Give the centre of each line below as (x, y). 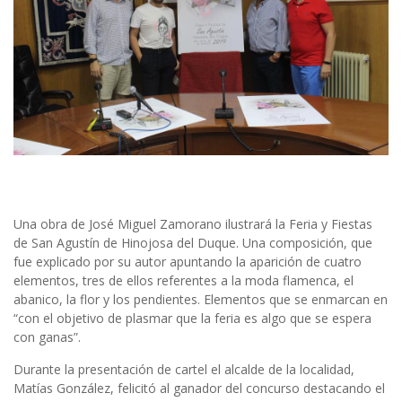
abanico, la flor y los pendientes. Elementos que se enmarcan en (201, 300)
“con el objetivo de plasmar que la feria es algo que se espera (192, 319)
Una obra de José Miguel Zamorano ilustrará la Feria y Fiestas (193, 224)
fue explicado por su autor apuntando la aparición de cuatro (188, 262)
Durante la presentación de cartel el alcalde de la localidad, (184, 370)
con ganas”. (47, 337)
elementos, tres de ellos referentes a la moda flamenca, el (184, 281)
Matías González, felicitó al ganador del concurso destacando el (199, 389)
